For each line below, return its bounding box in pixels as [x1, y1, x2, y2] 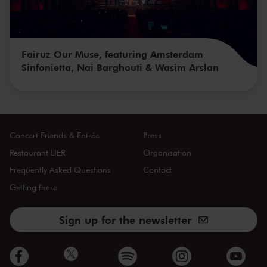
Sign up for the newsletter [58, 213, 191, 228]
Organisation [142, 147, 191, 158]
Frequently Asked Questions [10, 164, 111, 175]
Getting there [10, 182, 57, 193]
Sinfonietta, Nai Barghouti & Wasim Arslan [21, 61, 219, 74]
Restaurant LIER [10, 147, 65, 158]
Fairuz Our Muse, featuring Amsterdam [21, 48, 203, 61]
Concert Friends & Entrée [10, 130, 100, 141]
